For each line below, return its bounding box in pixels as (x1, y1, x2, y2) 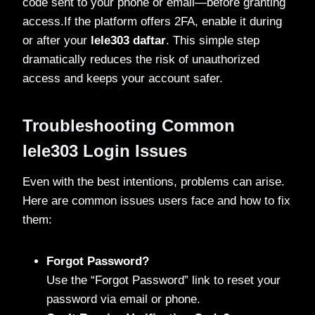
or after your (22, 33, 91, 47)
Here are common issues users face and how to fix (22, 193, 290, 207)
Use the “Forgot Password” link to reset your (46, 273, 281, 287)
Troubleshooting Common (22, 115, 235, 135)
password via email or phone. (46, 292, 200, 306)
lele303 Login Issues (22, 141, 187, 160)
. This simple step (166, 33, 259, 47)
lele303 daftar (91, 33, 166, 47)
